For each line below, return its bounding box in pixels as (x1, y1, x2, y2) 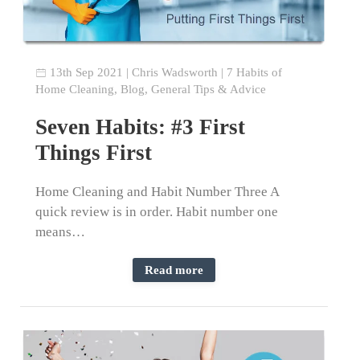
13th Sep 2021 (50, 65, 124, 79)
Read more (145, 263, 203, 276)
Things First (35, 140, 153, 165)
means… (35, 223, 86, 239)
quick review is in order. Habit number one (35, 203, 279, 219)
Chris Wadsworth (132, 65, 219, 79)
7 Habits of (227, 65, 283, 79)
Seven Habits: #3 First (35, 114, 246, 139)
